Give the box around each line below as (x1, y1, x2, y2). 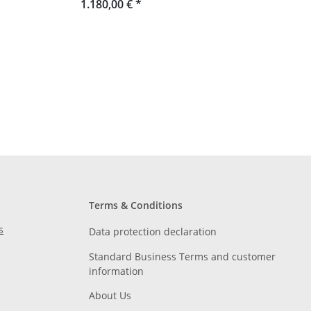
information (89, 264, 144, 278)
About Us (89, 288, 131, 302)
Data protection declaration (89, 225, 217, 239)
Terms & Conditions (89, 199, 183, 212)
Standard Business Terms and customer (89, 249, 276, 263)
